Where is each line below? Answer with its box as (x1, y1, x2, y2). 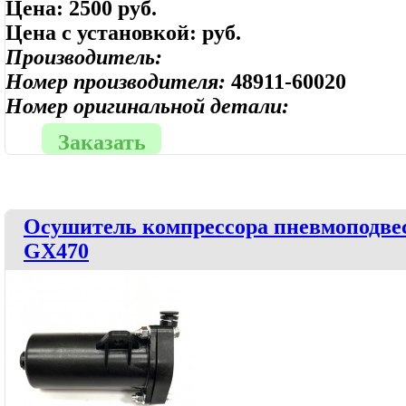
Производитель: (5, 45, 162, 69)
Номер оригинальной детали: (5, 94, 289, 118)
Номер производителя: (5, 70, 231, 93)
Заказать (57, 130, 146, 154)
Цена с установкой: (5, 21, 202, 44)
